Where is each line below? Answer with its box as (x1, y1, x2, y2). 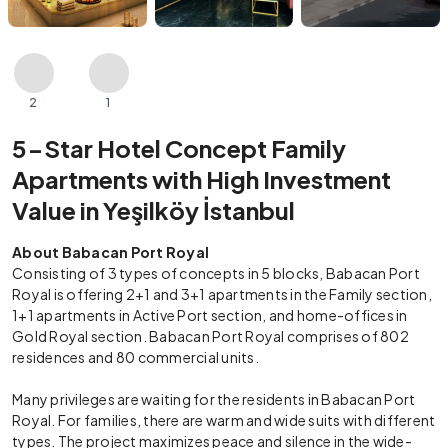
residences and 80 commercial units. (12, 348, 259, 366)
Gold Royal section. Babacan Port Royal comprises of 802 (12, 327, 409, 345)
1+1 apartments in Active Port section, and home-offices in (12, 306, 408, 324)
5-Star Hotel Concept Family (12, 133, 346, 163)
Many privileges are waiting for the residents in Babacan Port (12, 390, 416, 408)
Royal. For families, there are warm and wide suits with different (12, 411, 436, 429)
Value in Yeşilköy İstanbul (12, 195, 295, 225)
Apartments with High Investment (12, 164, 391, 194)
